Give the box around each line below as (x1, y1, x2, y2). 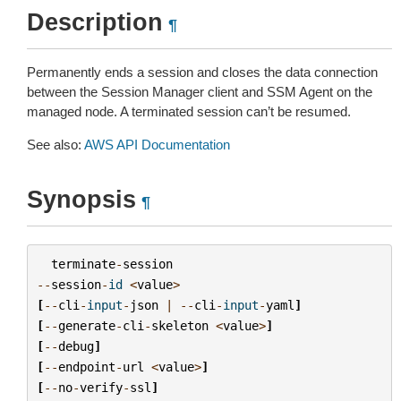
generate (57, 318, 115, 333)
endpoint (57, 359, 115, 374)
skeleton (150, 318, 209, 333)
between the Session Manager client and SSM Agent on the (27, 84, 372, 99)
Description (27, 9, 163, 36)
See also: (27, 137, 84, 152)
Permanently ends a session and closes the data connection (27, 64, 378, 80)
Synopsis (27, 186, 136, 213)
